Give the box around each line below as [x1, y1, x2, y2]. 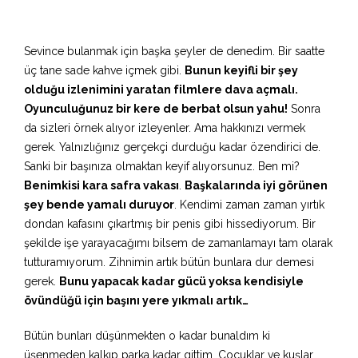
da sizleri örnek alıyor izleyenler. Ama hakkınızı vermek [24, 121, 305, 134]
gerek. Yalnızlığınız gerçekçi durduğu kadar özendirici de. [24, 141, 320, 153]
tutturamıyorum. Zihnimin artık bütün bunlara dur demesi [24, 256, 314, 268]
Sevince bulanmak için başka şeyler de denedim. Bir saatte [24, 45, 324, 58]
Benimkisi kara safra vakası [24, 179, 179, 192]
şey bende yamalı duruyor [24, 198, 174, 211]
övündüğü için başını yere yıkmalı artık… [24, 294, 249, 307]
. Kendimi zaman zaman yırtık [174, 198, 324, 211]
